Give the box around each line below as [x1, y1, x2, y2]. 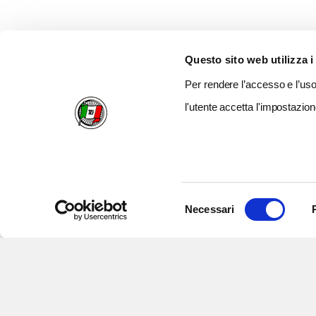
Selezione [184, 194, 231, 207]
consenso [184, 228, 230, 241]
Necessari [185, 203, 235, 215]
